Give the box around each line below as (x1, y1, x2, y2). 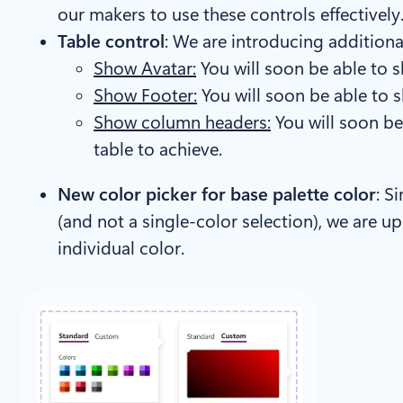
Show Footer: (94, 85, 197, 107)
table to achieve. (94, 139, 222, 161)
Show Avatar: (94, 58, 196, 80)
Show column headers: (94, 112, 271, 134)
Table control (58, 31, 165, 53)
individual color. (58, 237, 184, 260)
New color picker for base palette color (58, 184, 376, 206)
